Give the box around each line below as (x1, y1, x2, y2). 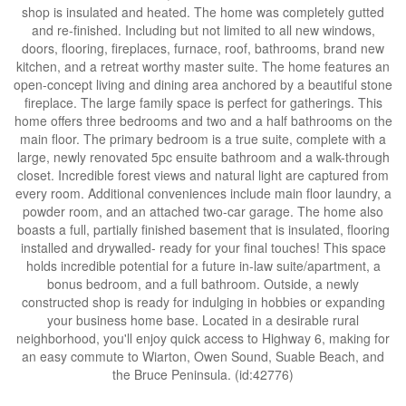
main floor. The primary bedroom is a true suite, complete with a (20, 130, 386, 148)
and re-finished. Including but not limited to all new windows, (31, 21, 375, 39)
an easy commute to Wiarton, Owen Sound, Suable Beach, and (22, 347, 384, 365)
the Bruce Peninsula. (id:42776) (112, 365, 294, 383)
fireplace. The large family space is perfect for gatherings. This (24, 93, 382, 111)
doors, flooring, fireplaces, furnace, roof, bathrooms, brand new (22, 39, 384, 57)
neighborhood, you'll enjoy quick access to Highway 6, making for (16, 329, 390, 347)
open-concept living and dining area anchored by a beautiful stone (14, 75, 392, 93)
